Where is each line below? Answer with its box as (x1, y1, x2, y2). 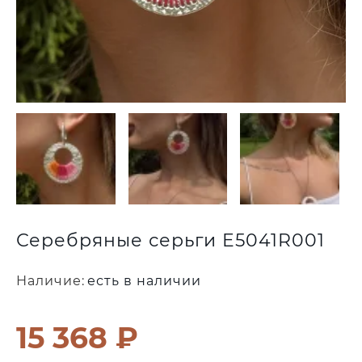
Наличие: (16, 273, 85, 289)
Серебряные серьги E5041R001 (16, 229, 325, 252)
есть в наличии (87, 273, 201, 289)
